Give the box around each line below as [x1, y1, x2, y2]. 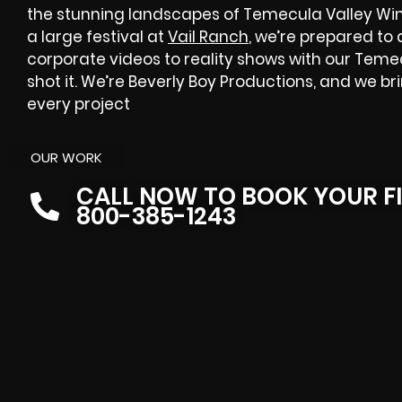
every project [27, 93, 130, 115]
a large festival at [27, 26, 168, 48]
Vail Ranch [168, 26, 249, 48]
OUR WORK [31, 148, 101, 168]
